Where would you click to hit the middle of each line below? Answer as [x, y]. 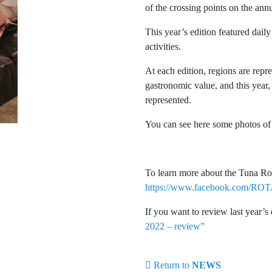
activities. [163, 46]
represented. [168, 100]
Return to [172, 265]
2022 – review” [175, 226]
